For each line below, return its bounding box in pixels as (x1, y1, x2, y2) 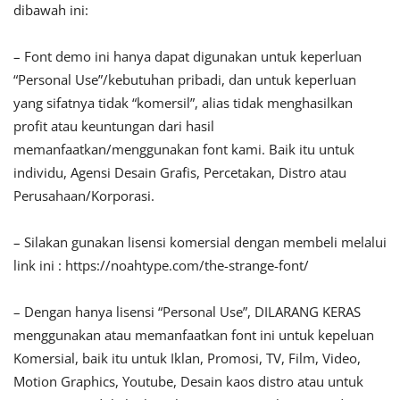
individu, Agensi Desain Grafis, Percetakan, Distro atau (13, 163, 346, 182)
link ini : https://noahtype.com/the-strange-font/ (13, 256, 309, 275)
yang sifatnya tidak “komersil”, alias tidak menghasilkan (13, 94, 353, 112)
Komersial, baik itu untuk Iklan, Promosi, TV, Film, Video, (13, 349, 361, 368)
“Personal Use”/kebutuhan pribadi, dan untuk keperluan (13, 71, 356, 89)
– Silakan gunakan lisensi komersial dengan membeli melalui (13, 233, 387, 252)
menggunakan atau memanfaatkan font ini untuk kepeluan (13, 326, 374, 345)
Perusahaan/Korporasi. (13, 187, 154, 205)
